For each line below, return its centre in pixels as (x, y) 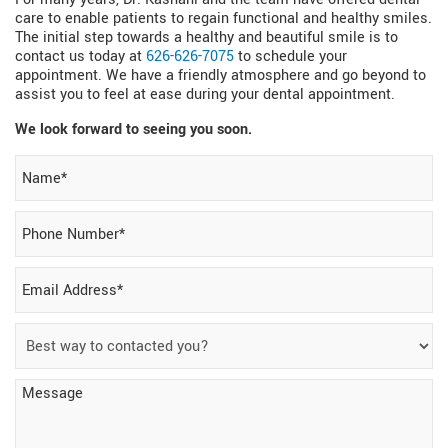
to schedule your (290, 57)
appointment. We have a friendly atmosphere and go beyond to (220, 76)
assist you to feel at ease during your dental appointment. (205, 95)
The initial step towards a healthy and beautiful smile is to (206, 38)
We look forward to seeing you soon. (133, 130)
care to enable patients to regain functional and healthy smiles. (223, 19)
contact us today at (80, 57)
